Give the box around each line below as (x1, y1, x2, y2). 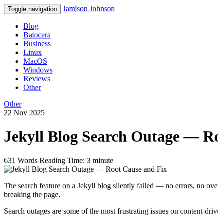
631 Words (4, 156, 37, 164)
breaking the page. (4, 190, 60, 199)
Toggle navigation (8, 5, 57, 13)
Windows (23, 66, 53, 74)
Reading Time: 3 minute (39, 156, 113, 164)
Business (23, 39, 51, 48)
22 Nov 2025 (4, 109, 45, 117)
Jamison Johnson (63, 4, 115, 13)
